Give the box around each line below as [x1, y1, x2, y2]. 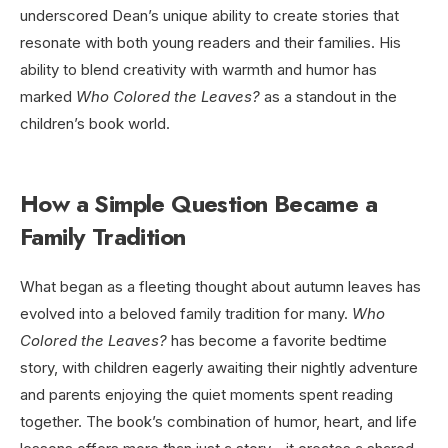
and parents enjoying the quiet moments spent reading [20, 385, 393, 405]
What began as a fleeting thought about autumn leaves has [20, 277, 421, 297]
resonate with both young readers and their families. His [20, 33, 401, 53]
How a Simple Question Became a [20, 186, 377, 222]
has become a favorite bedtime [167, 331, 387, 351]
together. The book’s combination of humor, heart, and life [20, 412, 417, 432]
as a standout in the [260, 87, 397, 107]
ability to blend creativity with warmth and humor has [20, 60, 377, 80]
